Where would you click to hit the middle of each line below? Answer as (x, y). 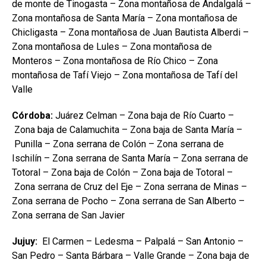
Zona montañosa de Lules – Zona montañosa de (112, 47)
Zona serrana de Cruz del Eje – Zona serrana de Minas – (129, 187)
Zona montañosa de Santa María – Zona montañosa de (125, 18)
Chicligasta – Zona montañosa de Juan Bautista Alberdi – (130, 32)
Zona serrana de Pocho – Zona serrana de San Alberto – (128, 201)
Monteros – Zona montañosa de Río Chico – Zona (115, 61)
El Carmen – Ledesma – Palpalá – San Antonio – (142, 241)
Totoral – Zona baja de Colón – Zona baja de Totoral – (122, 172)
